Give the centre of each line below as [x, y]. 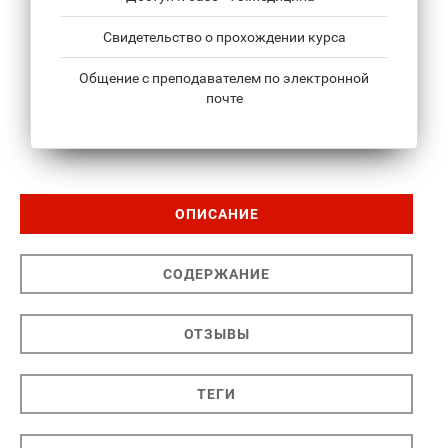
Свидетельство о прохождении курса [224, 37]
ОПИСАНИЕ [216, 214]
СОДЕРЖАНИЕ [216, 274]
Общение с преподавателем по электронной [224, 78]
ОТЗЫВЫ [216, 334]
